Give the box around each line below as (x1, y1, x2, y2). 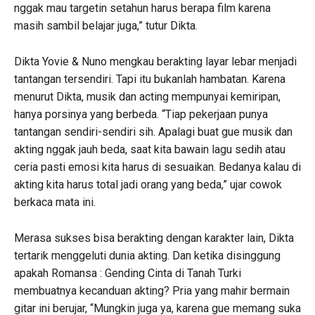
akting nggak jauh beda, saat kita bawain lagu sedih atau (14, 142, 285, 156)
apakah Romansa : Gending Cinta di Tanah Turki (14, 266, 241, 280)
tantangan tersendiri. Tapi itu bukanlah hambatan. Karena (14, 72, 285, 86)
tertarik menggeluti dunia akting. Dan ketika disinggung (14, 248, 281, 262)
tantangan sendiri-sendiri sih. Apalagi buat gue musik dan (14, 124, 292, 139)
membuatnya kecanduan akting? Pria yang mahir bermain (14, 283, 290, 297)
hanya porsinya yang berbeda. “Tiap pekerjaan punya (14, 107, 268, 121)
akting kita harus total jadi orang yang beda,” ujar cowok (14, 177, 282, 191)
